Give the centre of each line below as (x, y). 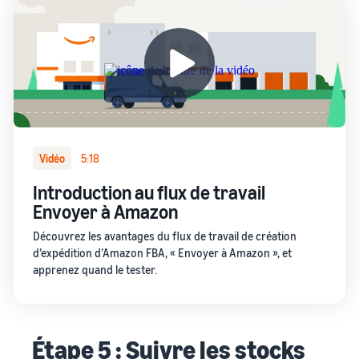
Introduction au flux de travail (149, 192)
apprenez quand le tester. (95, 269)
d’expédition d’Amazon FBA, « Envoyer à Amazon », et (162, 252)
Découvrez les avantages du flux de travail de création (165, 236)
